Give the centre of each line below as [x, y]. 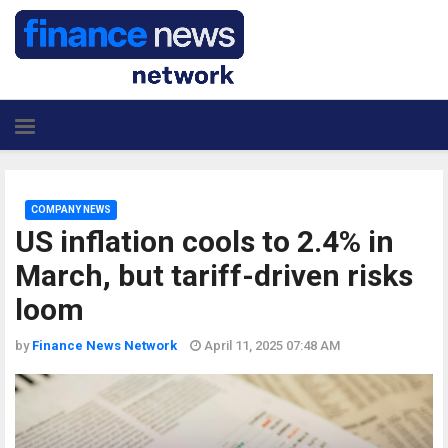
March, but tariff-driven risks [214, 275]
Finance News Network [104, 345]
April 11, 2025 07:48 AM [270, 345]
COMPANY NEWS [71, 209]
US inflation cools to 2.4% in [204, 241]
